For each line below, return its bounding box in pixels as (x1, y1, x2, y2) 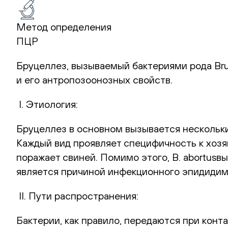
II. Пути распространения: (16, 189, 138, 202)
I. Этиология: (16, 98, 78, 110)
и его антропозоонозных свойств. (16, 73, 173, 85)
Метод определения (16, 20, 111, 33)
